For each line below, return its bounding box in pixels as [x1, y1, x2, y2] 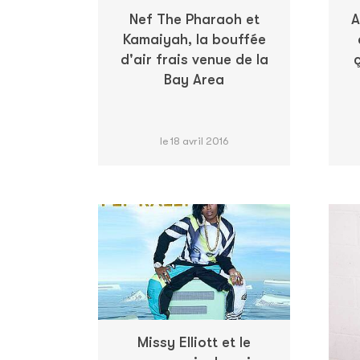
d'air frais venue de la [120, 51, 268, 67]
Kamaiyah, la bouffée [122, 31, 266, 47]
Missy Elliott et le [137, 334, 251, 351]
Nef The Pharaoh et [129, 10, 260, 27]
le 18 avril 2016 [159, 134, 229, 147]
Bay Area [164, 71, 224, 88]
